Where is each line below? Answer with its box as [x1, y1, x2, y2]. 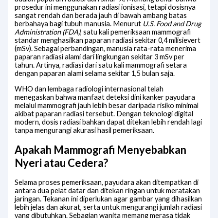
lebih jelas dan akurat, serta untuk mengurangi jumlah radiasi [15, 203, 202, 211]
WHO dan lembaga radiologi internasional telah [15, 84, 164, 93]
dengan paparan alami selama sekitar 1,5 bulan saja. [15, 69, 175, 78]
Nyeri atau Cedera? [15, 156, 109, 169]
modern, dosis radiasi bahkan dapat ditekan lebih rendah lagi [15, 117, 202, 126]
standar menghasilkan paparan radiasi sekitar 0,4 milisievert [15, 36, 201, 45]
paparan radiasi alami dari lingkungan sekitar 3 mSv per [15, 53, 185, 61]
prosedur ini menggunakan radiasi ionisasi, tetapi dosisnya [15, 3, 196, 12]
